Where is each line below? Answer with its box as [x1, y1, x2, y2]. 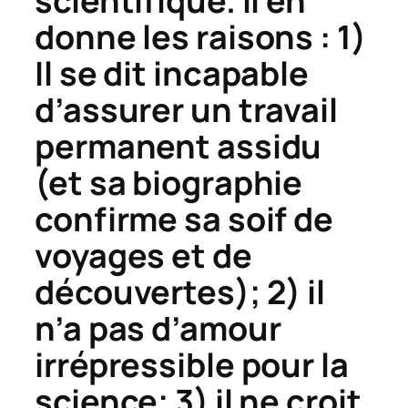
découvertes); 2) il [35, 269, 326, 314]
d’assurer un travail [35, 87, 338, 132]
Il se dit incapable [35, 50, 310, 96]
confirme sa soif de [35, 196, 334, 241]
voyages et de [35, 232, 252, 278]
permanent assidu [35, 123, 322, 168]
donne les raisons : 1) [35, 14, 366, 59]
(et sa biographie [35, 159, 303, 205]
